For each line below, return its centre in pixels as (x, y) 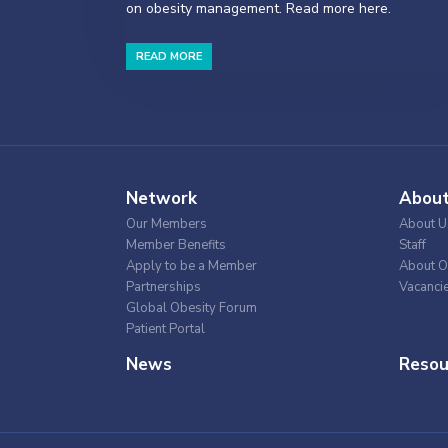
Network (161, 198)
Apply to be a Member (191, 266)
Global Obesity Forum (191, 308)
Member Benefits (176, 245)
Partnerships (163, 287)
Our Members (166, 224)
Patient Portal (165, 329)
